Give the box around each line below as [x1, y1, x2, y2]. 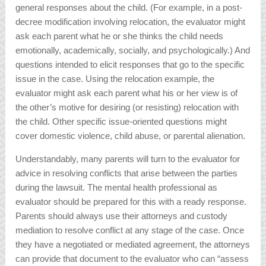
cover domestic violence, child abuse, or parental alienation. [15, 131, 246, 141]
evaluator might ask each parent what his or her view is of [15, 88, 238, 99]
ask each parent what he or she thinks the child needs [15, 31, 224, 42]
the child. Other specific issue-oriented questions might [15, 116, 227, 127]
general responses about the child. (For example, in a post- [15, 2, 243, 13]
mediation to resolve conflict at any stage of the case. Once [15, 225, 245, 236]
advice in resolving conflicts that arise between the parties [15, 168, 238, 179]
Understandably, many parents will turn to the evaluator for [15, 154, 240, 164]
